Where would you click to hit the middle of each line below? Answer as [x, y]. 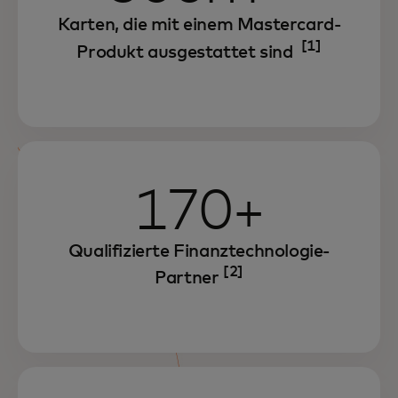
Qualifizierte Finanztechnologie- [199, 251]
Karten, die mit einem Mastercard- [199, 25]
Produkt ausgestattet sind [189, 52]
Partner [189, 279]
